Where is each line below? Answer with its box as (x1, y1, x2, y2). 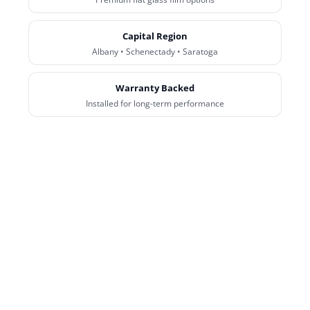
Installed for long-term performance (86, 98, 224, 109)
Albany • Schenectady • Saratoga (92, 46, 218, 57)
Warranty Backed (116, 82, 194, 94)
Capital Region (122, 30, 188, 42)
